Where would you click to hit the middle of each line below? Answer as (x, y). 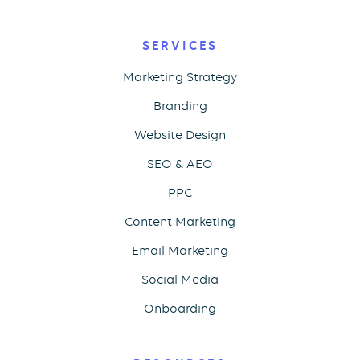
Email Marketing (180, 251)
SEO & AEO (180, 164)
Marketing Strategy (180, 78)
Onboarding (180, 309)
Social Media (180, 280)
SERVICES (180, 46)
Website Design (180, 135)
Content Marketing (180, 222)
